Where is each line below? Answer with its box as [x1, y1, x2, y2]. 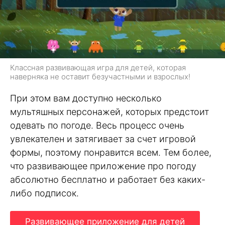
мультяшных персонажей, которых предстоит [10, 106, 209, 118]
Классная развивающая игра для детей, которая [10, 63, 186, 73]
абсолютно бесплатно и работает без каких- [10, 174, 205, 185]
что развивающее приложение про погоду [10, 161, 196, 172]
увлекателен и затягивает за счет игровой [10, 134, 196, 145]
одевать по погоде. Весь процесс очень [10, 120, 184, 131]
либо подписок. [10, 188, 79, 199]
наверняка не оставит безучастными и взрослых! [10, 72, 190, 82]
